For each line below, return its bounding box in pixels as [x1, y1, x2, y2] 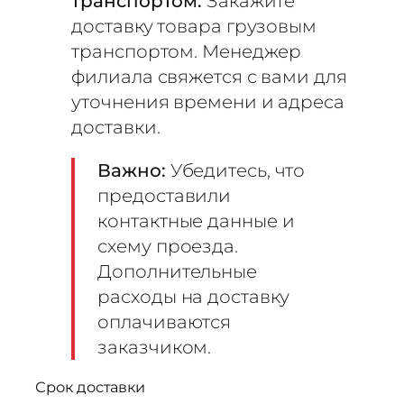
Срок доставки [35, 378, 146, 397]
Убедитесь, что [165, 159, 306, 181]
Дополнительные [97, 260, 257, 282]
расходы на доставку [97, 285, 289, 308]
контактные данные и [97, 209, 295, 232]
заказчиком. [97, 335, 212, 358]
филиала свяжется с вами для [71, 65, 347, 87]
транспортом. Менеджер [71, 40, 302, 62]
